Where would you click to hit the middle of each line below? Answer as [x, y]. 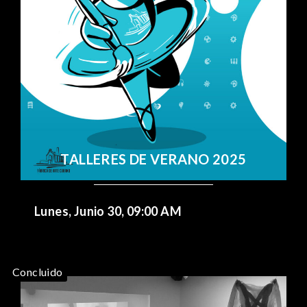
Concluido [38, 271]
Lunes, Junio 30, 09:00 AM [108, 211]
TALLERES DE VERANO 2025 [153, 159]
